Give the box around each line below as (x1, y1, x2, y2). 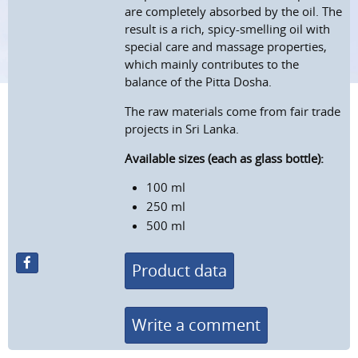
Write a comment (132, 313, 261, 336)
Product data (132, 259, 228, 281)
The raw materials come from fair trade (125, 103, 341, 120)
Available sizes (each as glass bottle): (125, 150, 324, 167)
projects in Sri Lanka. (125, 121, 240, 137)
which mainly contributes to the (125, 56, 300, 73)
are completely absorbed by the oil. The (125, 3, 343, 20)
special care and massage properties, (125, 38, 328, 55)
